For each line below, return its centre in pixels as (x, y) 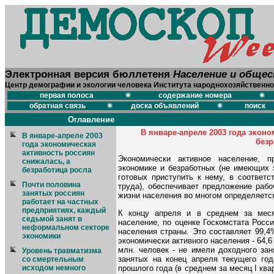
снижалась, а (46, 161)
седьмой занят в (52, 219)
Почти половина (51, 185)
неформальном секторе (66, 228)
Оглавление (91, 120)
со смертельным (53, 259)
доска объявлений (165, 106)
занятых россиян (53, 193)
